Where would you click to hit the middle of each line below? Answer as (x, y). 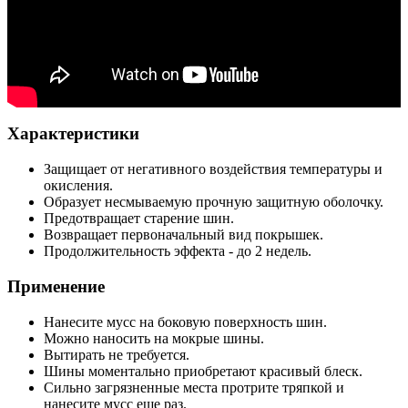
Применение (56, 286)
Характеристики (73, 134)
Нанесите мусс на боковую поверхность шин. (185, 321)
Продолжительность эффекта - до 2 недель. (178, 251)
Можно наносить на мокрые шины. (154, 338)
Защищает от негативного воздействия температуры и (213, 169)
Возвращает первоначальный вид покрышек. (184, 235)
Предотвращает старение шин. (139, 219)
